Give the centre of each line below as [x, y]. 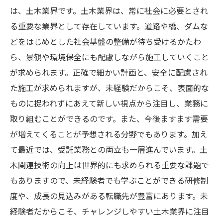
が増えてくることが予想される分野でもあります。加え [109, 134]
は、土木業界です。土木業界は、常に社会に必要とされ [109, 10]
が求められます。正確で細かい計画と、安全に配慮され [109, 72]
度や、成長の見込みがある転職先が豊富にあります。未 [109, 196]
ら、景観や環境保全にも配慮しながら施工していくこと [110, 57]
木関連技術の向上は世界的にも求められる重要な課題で [110, 165]
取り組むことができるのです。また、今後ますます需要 [109, 118]
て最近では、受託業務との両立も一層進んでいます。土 [109, 149]
